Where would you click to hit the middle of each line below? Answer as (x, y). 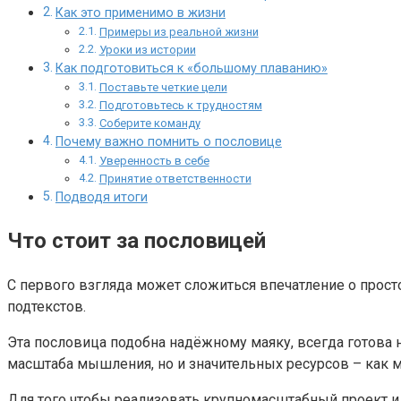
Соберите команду (149, 124)
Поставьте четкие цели (163, 88)
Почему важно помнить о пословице (168, 142)
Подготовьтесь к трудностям (180, 106)
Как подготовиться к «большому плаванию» (191, 69)
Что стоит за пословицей (137, 241)
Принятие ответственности (175, 179)
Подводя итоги (101, 198)
